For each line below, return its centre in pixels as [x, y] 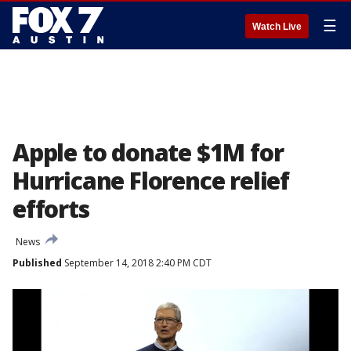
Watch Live [277, 27]
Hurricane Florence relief [151, 181]
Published [37, 263]
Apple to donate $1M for [148, 152]
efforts [51, 209]
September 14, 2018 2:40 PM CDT [137, 263]
